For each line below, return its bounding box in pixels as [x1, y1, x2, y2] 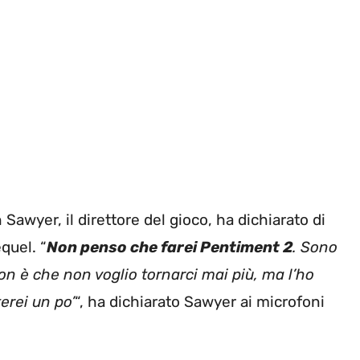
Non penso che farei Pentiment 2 [47, 237, 292, 256]
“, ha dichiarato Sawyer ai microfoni [75, 292, 325, 311]
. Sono [292, 237, 337, 256]
